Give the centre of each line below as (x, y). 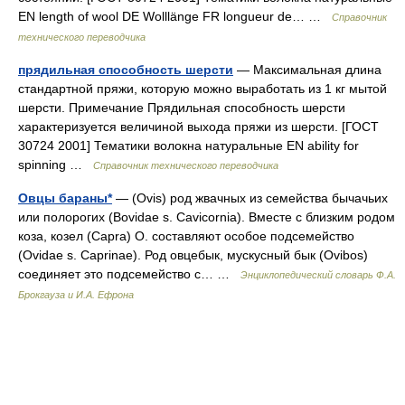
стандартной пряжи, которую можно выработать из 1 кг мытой (202, 89)
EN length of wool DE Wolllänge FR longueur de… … (175, 16)
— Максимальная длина (307, 70)
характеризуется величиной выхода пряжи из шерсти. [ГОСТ (198, 127)
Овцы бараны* (65, 198)
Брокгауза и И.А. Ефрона (76, 295)
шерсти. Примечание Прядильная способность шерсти (182, 108)
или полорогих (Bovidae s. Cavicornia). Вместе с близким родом (207, 217)
